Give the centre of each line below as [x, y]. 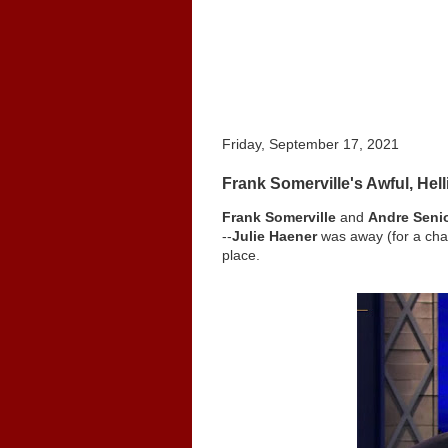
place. [241, 255]
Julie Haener [274, 236]
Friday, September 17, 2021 [310, 144]
